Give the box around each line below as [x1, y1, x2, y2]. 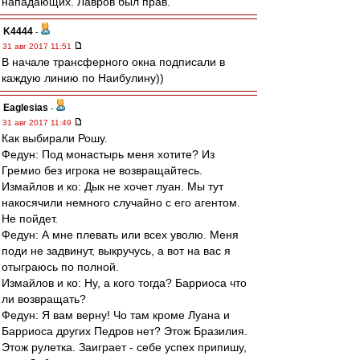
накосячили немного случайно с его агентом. [2, 196, 240, 209]
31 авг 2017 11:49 [2, 118, 74, 127]
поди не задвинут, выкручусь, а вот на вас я [2, 244, 231, 257]
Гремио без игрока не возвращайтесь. [2, 164, 202, 177]
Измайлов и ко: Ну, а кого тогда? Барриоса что [2, 276, 247, 289]
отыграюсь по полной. [2, 260, 119, 273]
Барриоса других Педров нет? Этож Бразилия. [2, 325, 247, 337]
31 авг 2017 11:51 [2, 42, 74, 51]
